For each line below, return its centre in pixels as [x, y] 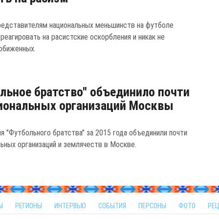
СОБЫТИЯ [112, 206]
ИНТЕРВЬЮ [70, 206]
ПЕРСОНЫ [152, 206]
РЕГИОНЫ [29, 206]
